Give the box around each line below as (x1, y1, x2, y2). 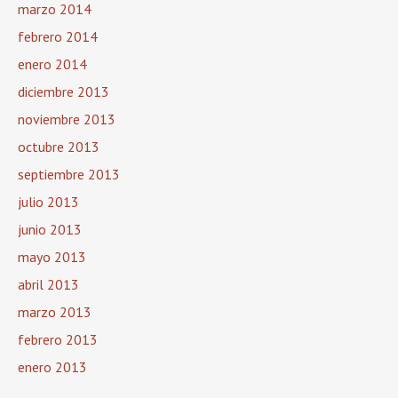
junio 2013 (18, 220, 82, 238)
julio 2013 (18, 193, 79, 211)
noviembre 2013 (18, 110, 115, 128)
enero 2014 (18, 55, 87, 73)
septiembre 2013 (18, 165, 120, 183)
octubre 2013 (18, 138, 99, 155)
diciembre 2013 (18, 83, 109, 100)
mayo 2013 (18, 248, 86, 266)
